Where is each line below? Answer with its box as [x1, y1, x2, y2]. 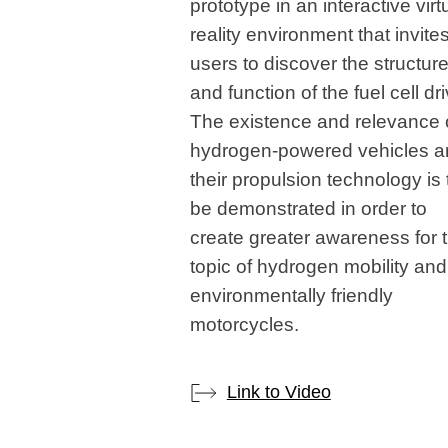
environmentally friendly [189, 284, 393, 306]
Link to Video [226, 382, 331, 402]
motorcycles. [189, 313, 299, 335]
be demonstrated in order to [189, 197, 427, 219]
